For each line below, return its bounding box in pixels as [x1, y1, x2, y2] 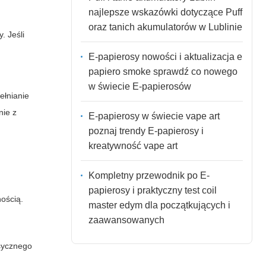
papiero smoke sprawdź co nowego [88, 66, 237, 77]
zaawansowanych [88, 214, 164, 225]
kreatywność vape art [88, 140, 178, 151]
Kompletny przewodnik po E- [88, 170, 210, 180]
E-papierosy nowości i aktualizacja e [88, 51, 242, 62]
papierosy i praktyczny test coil [88, 185, 217, 195]
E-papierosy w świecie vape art [88, 110, 220, 121]
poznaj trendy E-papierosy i [88, 125, 204, 136]
